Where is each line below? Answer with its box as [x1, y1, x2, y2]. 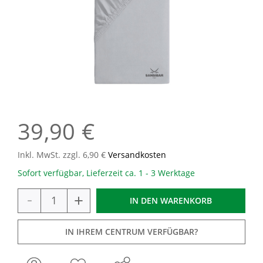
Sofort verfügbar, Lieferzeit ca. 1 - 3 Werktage [18, 167, 195, 178]
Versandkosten [108, 149, 166, 160]
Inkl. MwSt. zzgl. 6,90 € [18, 149, 108, 160]
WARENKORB [160, 195, 212, 206]
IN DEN [130, 195, 158, 206]
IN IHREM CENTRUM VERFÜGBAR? [65, 226, 198, 237]
